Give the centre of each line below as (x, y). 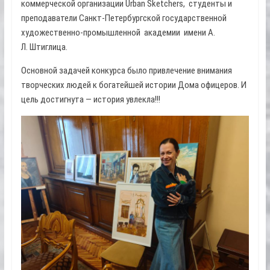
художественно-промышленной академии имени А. (118, 33)
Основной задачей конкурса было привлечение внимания (127, 71)
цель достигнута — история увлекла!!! (90, 100)
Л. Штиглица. (44, 47)
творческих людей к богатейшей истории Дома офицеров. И (133, 85)
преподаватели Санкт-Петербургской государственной (124, 18)
